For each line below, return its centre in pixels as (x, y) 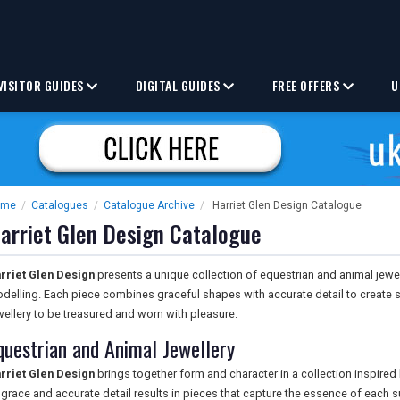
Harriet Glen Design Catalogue (287, 205)
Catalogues (60, 205)
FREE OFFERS (307, 85)
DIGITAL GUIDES (179, 85)
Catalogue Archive (149, 205)
